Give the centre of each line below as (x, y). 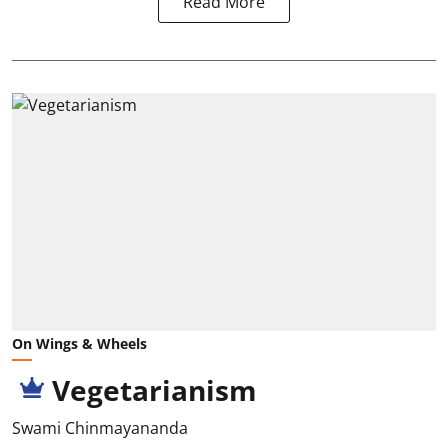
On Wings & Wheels (79, 344)
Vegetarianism (154, 390)
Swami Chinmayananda (100, 428)
